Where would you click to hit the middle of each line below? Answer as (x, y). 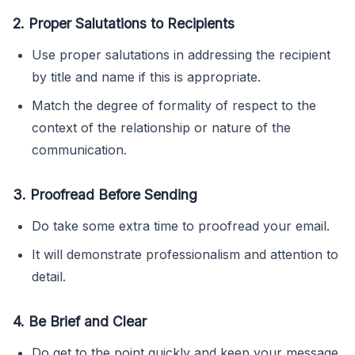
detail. (49, 276)
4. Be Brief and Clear (80, 321)
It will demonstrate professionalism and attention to (185, 254)
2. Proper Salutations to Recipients (124, 23)
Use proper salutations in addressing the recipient (181, 54)
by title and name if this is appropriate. (146, 76)
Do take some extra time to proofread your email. (181, 225)
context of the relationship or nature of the (161, 127)
